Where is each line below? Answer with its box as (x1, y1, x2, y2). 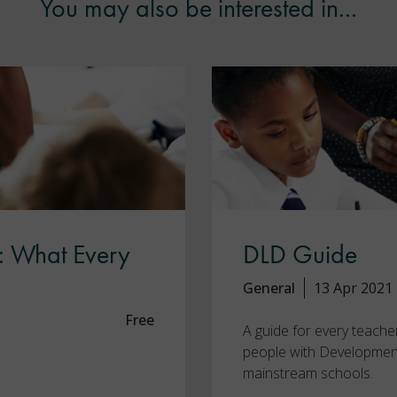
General (243, 278, 296, 298)
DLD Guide (243, 237, 358, 271)
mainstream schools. (243, 363, 374, 383)
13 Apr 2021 (314, 278, 393, 298)
